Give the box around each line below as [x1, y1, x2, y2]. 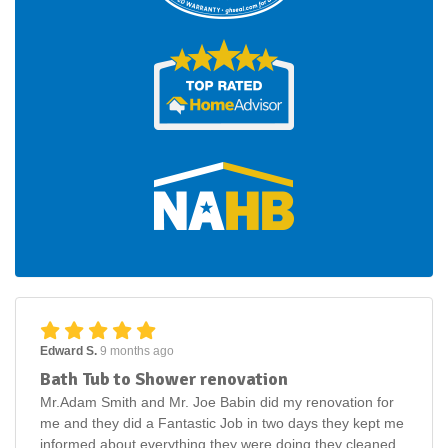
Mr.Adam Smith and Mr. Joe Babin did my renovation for [40, 394, 394, 411]
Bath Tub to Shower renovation [40, 368, 288, 391]
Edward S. [40, 344, 100, 359]
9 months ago [100, 344, 174, 359]
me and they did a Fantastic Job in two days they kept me [40, 415, 404, 432]
